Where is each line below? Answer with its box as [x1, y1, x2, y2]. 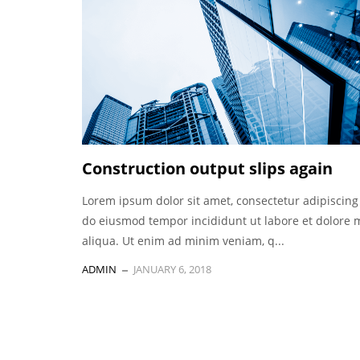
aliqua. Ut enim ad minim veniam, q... [82, 233, 284, 249]
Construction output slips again [82, 157, 333, 180]
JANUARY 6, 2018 [133, 262, 211, 277]
